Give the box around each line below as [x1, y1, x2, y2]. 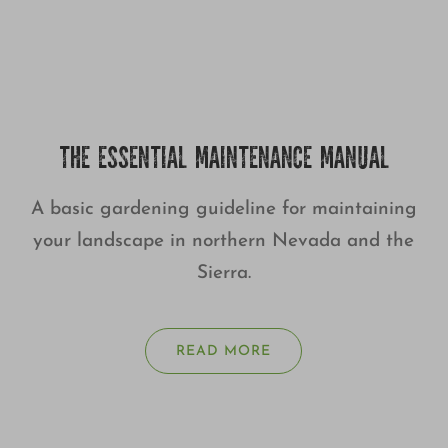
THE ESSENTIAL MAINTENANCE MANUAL [58, 146, 389, 177]
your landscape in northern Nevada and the [33, 232, 415, 252]
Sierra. [196, 264, 251, 284]
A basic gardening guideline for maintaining [30, 200, 417, 220]
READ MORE [176, 344, 272, 360]
